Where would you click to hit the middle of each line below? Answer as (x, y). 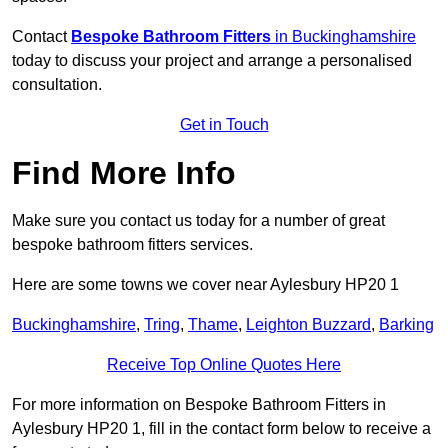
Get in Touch (224, 125)
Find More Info (124, 173)
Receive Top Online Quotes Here (224, 365)
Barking (406, 325)
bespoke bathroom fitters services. (132, 245)
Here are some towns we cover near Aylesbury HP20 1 (205, 285)
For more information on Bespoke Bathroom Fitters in (199, 405)
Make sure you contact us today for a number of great (198, 221)
